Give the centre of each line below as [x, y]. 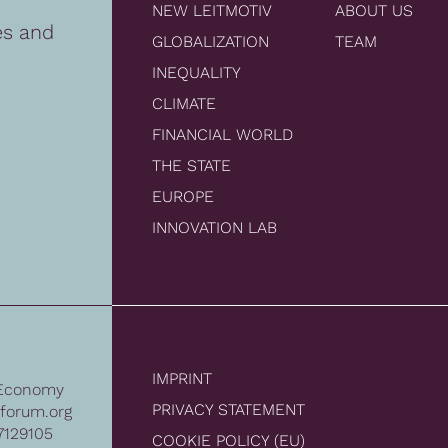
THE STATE [191, 166]
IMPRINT [182, 379]
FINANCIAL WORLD [222, 135]
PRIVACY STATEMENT [228, 410]
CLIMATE [184, 104]
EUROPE [183, 197]
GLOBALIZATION [210, 42]
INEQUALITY [196, 73]
